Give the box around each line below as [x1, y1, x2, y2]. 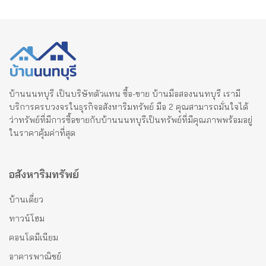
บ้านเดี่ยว [9, 194, 43, 205]
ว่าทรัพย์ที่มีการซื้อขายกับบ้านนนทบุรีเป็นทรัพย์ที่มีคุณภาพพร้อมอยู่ [9, 115, 252, 126]
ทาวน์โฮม [9, 213, 45, 224]
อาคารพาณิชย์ [9, 251, 61, 262]
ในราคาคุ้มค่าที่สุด [9, 128, 75, 139]
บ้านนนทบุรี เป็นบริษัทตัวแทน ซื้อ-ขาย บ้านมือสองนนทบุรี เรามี [9, 88, 240, 100]
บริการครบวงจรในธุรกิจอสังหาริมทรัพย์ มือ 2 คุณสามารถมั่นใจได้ [9, 102, 248, 113]
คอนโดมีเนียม [9, 232, 58, 243]
